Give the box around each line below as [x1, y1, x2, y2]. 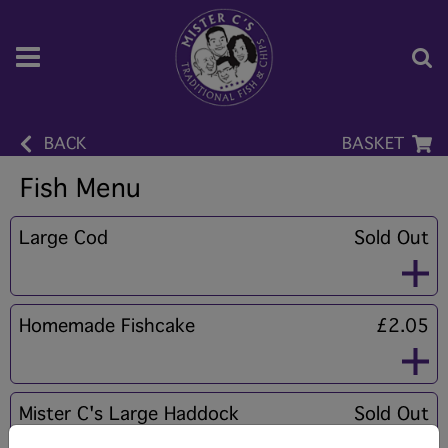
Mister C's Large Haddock [19, 403, 239, 425]
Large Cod [19, 227, 108, 249]
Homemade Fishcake [19, 315, 195, 337]
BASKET [342, 134, 404, 153]
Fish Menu [20, 174, 141, 203]
